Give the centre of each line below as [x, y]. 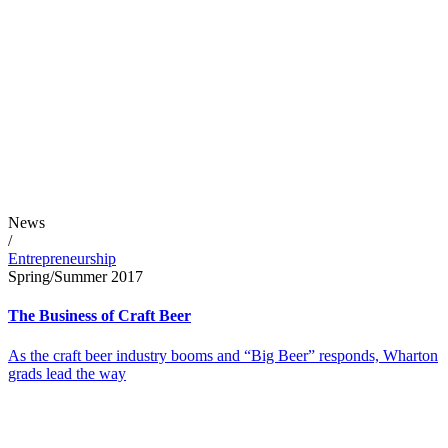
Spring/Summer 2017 [75, 276]
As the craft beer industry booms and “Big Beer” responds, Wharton [223, 355]
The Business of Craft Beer [99, 316]
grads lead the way [67, 373]
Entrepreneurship [62, 258]
